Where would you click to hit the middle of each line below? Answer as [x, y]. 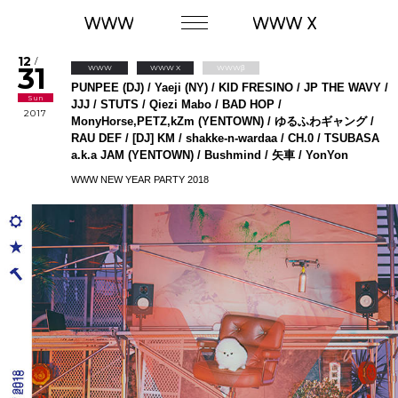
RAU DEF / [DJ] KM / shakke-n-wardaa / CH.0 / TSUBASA [225, 138]
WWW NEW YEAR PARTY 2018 [140, 179]
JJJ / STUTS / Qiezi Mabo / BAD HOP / [176, 104]
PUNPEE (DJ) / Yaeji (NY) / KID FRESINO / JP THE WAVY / [230, 88]
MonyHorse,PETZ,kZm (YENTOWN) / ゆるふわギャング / [223, 121]
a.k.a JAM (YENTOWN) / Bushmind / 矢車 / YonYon [210, 155]
